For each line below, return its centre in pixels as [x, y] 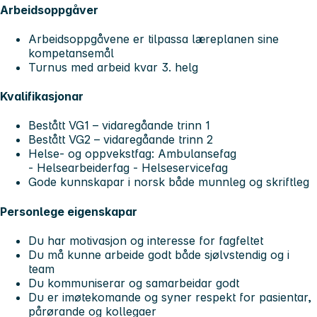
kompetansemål [71, 53]
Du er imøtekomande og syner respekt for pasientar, [170, 297]
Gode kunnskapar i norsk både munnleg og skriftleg [171, 182]
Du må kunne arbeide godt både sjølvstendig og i [159, 254]
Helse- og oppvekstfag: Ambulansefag [132, 154]
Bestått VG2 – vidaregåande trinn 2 [126, 140]
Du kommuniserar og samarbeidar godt [134, 283]
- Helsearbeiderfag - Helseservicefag [128, 168]
